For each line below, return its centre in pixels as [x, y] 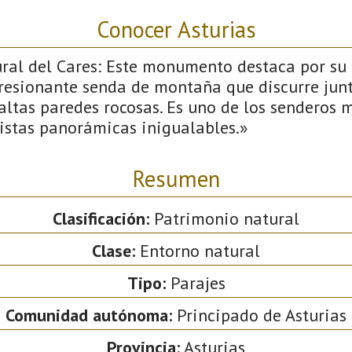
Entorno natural [198, 250]
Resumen [176, 178]
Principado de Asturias [259, 315]
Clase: [114, 250]
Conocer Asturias [176, 29]
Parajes [195, 282]
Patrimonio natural [224, 218]
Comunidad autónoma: [89, 315]
